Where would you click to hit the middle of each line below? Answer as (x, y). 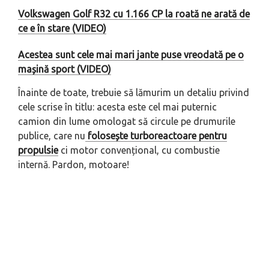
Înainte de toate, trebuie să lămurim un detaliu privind (134, 92)
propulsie (38, 150)
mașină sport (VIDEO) (65, 69)
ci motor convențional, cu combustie (139, 150)
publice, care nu (52, 135)
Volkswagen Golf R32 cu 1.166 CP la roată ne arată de (134, 14)
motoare (108, 164)
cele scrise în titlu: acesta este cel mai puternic (117, 107)
